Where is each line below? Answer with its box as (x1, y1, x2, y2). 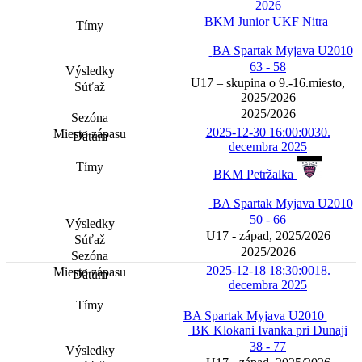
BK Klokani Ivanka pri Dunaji (192, 323, 347, 338)
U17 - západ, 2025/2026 (205, 229, 330, 243)
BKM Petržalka (213, 167, 297, 182)
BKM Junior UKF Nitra (204, 15, 331, 29)
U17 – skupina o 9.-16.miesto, (191, 76, 345, 90)
